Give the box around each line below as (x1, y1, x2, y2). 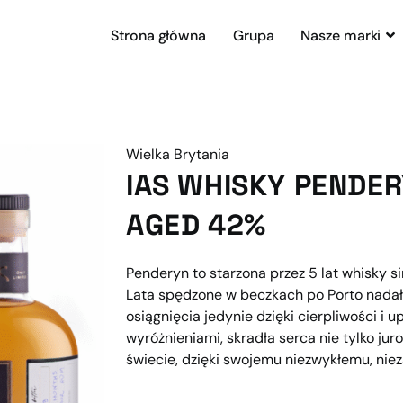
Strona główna (111, 26, 206, 45)
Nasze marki (300, 26, 381, 45)
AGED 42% (126, 207, 266, 243)
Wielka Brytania (126, 145, 229, 164)
